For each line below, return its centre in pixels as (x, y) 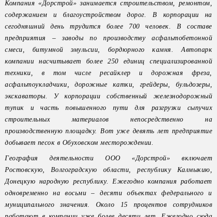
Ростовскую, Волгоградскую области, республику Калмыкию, (108, 170)
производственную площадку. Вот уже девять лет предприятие (108, 131)
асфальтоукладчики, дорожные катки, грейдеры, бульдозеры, (108, 85)
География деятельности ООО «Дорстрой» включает (108, 158)
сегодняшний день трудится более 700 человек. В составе (108, 26)
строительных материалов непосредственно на (108, 119)
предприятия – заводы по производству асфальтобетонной (108, 38)
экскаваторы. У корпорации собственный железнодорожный (108, 96)
